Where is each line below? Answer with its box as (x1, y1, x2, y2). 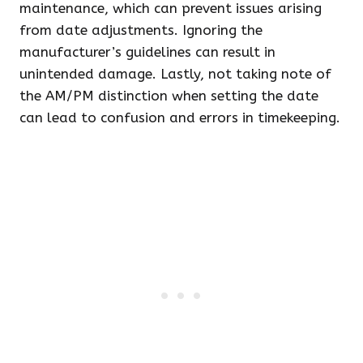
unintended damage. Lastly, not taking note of (19, 66, 331, 82)
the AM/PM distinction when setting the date (19, 88, 318, 104)
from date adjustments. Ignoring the (19, 22, 263, 38)
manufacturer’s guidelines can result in (19, 44, 275, 60)
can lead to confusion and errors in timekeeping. (19, 109, 340, 126)
